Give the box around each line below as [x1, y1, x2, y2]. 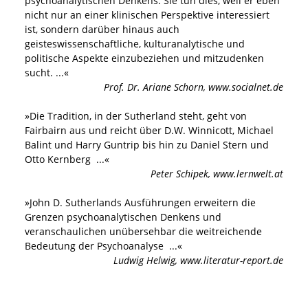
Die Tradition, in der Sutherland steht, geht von [30, 109, 247, 123]
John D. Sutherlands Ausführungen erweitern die [30, 196, 256, 210]
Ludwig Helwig [113, 254, 175, 267]
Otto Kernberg [25, 153, 93, 166]
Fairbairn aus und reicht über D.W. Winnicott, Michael [25, 124, 274, 137]
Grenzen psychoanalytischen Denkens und [25, 210, 221, 224]
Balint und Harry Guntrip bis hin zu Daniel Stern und [25, 138, 269, 152]
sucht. [25, 66, 53, 80]
